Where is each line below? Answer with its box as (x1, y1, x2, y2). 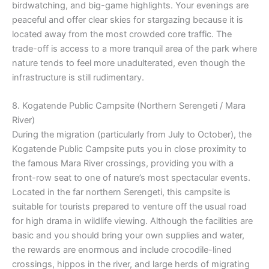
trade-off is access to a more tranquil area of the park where (12, 43, 257, 54)
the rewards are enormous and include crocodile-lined (12, 244, 232, 256)
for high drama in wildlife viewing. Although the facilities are (12, 216, 253, 227)
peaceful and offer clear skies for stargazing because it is (12, 14, 243, 25)
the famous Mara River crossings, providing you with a (12, 158, 234, 169)
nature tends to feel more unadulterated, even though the (12, 57, 245, 68)
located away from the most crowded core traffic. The (12, 28, 232, 40)
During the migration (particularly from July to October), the (12, 129, 252, 141)
